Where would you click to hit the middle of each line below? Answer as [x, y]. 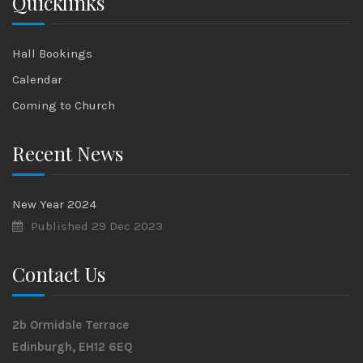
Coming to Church [64, 106]
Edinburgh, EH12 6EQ [73, 347]
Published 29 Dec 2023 [97, 226]
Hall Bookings [52, 54]
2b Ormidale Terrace [70, 325]
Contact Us [59, 274]
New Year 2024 [54, 205]
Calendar [37, 80]
